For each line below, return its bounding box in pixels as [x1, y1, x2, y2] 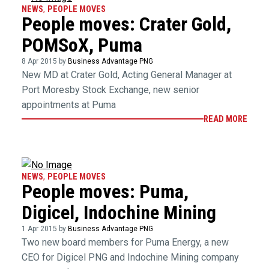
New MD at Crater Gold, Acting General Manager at [21, 68, 232, 80]
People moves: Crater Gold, [21, 12, 231, 35]
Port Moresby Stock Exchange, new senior [21, 83, 199, 95]
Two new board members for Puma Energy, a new [21, 237, 229, 249]
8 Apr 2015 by [21, 56, 68, 65]
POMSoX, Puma [21, 33, 142, 56]
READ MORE [204, 113, 248, 124]
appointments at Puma [21, 98, 116, 110]
